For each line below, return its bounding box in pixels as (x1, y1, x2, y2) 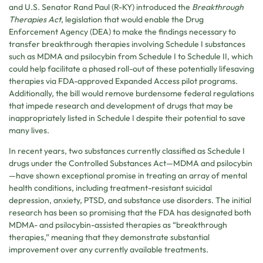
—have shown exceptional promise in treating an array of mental (9, 170, 247, 181)
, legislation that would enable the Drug (61, 14, 204, 25)
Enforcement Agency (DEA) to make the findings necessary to (9, 26, 236, 37)
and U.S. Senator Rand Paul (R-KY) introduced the (9, 1, 192, 12)
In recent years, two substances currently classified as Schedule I (9, 146, 245, 157)
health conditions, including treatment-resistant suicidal (9, 183, 212, 194)
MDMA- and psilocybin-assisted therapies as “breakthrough (9, 220, 227, 231)
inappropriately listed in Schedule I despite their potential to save (9, 112, 245, 123)
